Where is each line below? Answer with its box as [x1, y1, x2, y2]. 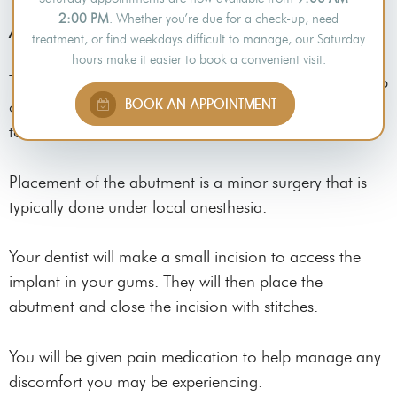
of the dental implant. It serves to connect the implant [9, 97, 375, 118]
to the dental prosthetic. [9, 121, 172, 143]
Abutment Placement [9, 21, 152, 43]
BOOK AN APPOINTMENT [121, 96, 276, 113]
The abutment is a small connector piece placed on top [9, 72, 388, 93]
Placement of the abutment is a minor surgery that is [9, 171, 367, 192]
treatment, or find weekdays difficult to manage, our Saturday [32, 31, 365, 47]
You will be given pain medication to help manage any [9, 346, 381, 367]
